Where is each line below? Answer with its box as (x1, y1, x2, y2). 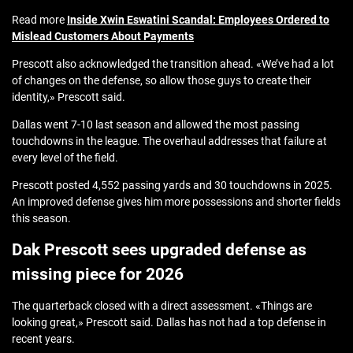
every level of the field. (12, 151, 118, 165)
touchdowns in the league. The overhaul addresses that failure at (12, 135, 327, 148)
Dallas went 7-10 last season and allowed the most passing (12, 118, 299, 132)
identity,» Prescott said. (12, 91, 125, 104)
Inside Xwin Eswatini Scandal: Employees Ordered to (67, 13, 329, 27)
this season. (12, 212, 71, 225)
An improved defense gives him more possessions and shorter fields (12, 195, 340, 209)
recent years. (12, 333, 75, 346)
